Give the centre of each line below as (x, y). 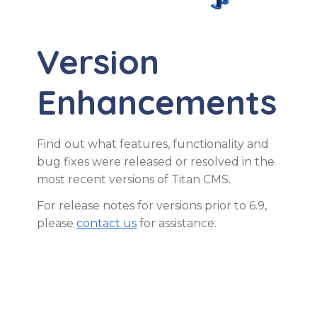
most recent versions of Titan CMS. (134, 179)
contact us (107, 223)
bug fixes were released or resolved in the (156, 161)
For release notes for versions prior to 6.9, (152, 205)
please (57, 223)
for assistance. (177, 223)
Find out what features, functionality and (153, 144)
